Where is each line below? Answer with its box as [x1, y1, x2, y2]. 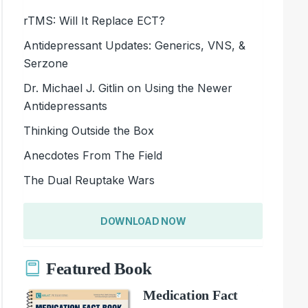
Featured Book [46, 259, 152, 278]
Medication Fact [143, 287, 239, 302]
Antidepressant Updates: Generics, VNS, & [23, 38, 246, 52]
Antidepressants [23, 98, 108, 113]
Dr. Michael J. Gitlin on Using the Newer [23, 80, 233, 95]
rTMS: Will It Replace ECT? [23, 13, 166, 27]
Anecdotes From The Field [23, 148, 163, 162]
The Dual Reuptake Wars [23, 173, 155, 187]
